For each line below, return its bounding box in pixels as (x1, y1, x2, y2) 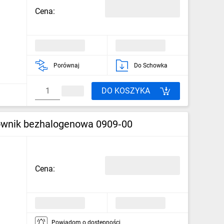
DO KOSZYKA (101, 85, 150, 95)
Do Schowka (134, 61, 167, 69)
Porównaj (53, 61, 79, 69)
